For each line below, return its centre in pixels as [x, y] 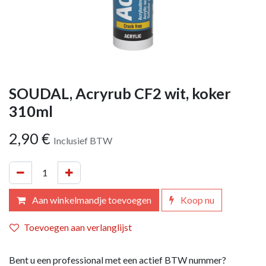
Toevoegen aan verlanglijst [78, 227]
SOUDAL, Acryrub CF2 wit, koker [120, 93]
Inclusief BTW [83, 140]
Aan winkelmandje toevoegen [91, 199]
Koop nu [197, 199]
